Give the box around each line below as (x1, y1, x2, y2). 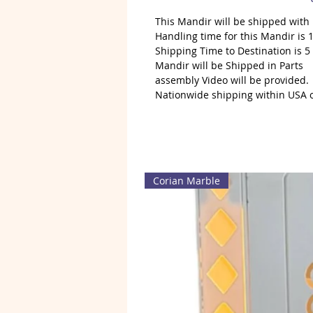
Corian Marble (153, 174, 220, 188)
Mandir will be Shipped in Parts (155, 59, 303, 73)
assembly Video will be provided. (155, 73, 309, 87)
